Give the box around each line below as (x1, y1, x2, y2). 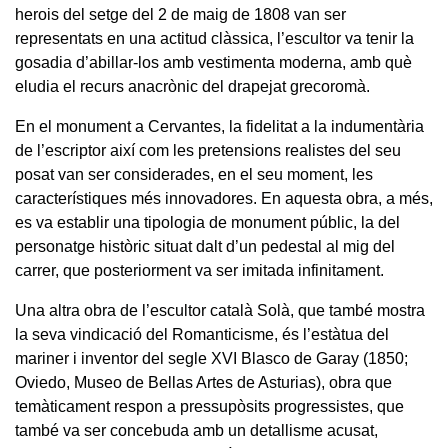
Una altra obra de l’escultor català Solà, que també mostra (15, 301, 425, 319)
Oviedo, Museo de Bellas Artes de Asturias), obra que (15, 373, 392, 391)
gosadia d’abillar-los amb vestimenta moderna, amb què (15, 53, 412, 71)
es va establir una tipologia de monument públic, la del (15, 213, 400, 231)
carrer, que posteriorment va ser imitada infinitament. (15, 261, 384, 279)
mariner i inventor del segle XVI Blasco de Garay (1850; (15, 349, 408, 367)
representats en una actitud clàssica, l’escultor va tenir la (15, 29, 414, 47)
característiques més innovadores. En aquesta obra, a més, (15, 189, 433, 207)
